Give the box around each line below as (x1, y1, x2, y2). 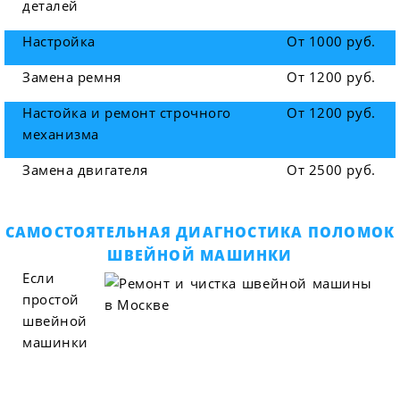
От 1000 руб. (287, 31, 376, 50)
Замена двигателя (22, 160, 148, 179)
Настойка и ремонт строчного (22, 103, 231, 121)
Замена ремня (22, 67, 121, 86)
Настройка (22, 31, 96, 50)
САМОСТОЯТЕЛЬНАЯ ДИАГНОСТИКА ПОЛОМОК (4, 222, 396, 242)
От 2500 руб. (287, 160, 376, 179)
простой (22, 290, 79, 308)
